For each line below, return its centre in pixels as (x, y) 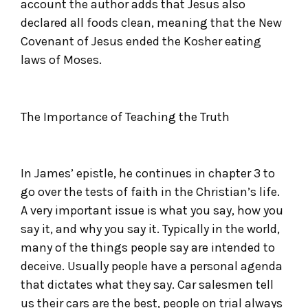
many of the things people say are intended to (148, 248)
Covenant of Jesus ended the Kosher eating (141, 41)
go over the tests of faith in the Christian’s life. (150, 192)
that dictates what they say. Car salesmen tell (147, 285)
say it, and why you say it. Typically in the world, (150, 229)
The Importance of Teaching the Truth (125, 117)
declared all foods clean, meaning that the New (151, 22)
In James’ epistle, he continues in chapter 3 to (148, 174)
